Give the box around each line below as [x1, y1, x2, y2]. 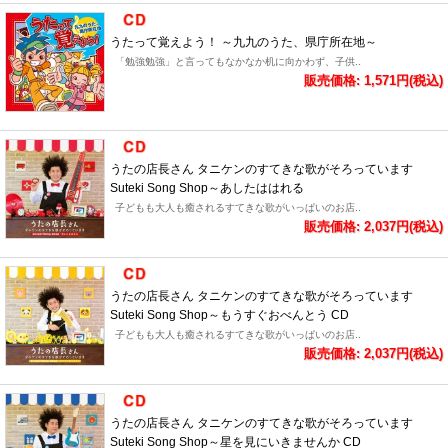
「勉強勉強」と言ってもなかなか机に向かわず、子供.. [115, 56, 361, 67]
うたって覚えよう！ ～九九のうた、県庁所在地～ [110, 35, 377, 49]
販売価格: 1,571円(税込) [304, 73, 443, 88]
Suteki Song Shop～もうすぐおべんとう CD [110, 308, 349, 322]
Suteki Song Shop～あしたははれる [110, 181, 304, 195]
